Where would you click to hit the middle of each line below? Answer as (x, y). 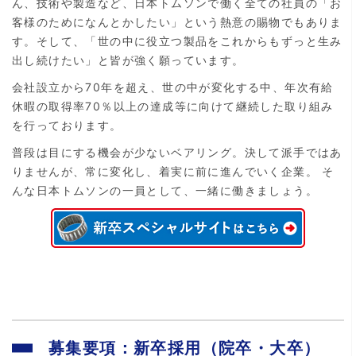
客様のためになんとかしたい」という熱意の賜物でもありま (177, 21)
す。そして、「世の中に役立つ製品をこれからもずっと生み (177, 41)
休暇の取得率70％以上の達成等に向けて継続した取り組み (173, 106)
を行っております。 (67, 125)
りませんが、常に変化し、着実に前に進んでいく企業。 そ (173, 171)
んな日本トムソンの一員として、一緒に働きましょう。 (165, 190)
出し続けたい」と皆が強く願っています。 (128, 60)
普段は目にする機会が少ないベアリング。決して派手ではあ (177, 152)
